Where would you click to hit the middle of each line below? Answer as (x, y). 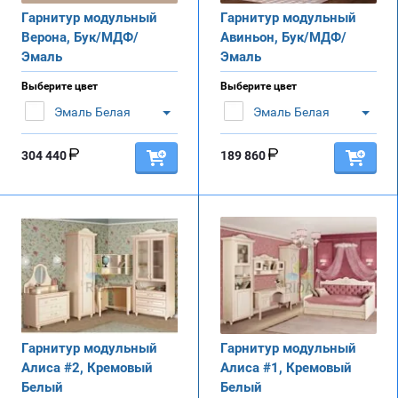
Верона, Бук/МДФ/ (80, 37)
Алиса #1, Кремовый (286, 367)
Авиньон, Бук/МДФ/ (283, 37)
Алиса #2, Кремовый (87, 367)
